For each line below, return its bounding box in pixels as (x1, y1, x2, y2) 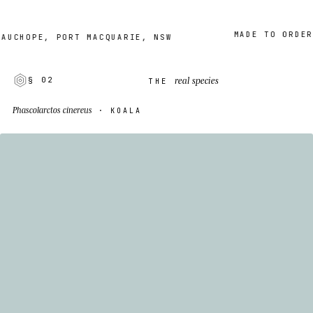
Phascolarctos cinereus (13, 103, 92, 115)
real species (174, 74, 219, 87)
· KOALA (92, 105, 142, 115)
